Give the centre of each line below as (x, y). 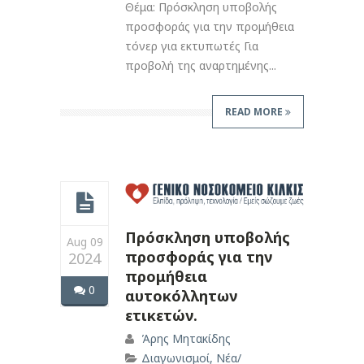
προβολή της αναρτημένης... (201, 65)
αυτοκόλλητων (181, 295)
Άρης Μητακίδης (186, 338)
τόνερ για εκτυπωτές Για (192, 45)
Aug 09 (84, 241)
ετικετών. (161, 315)
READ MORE (255, 111)
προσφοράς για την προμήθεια (210, 26)
